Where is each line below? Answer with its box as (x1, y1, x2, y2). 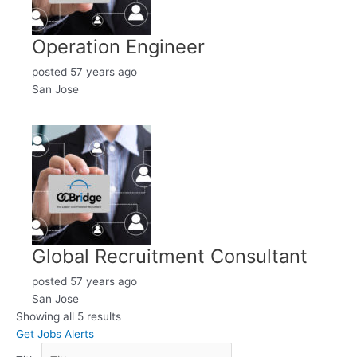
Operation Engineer (32, 35, 205, 59)
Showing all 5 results (16, 309, 121, 323)
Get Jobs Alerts (16, 327, 94, 340)
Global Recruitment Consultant (32, 244, 308, 268)
